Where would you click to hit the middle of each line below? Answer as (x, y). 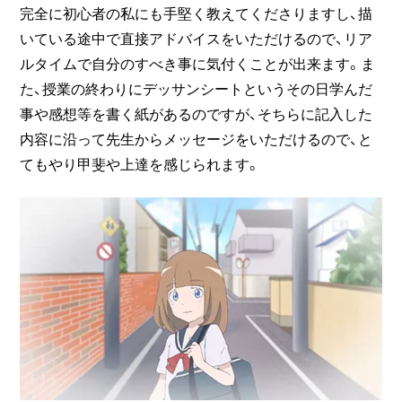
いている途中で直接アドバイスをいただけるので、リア (197, 37)
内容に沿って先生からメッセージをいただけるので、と (197, 138)
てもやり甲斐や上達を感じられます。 (140, 163)
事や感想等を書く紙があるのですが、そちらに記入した (197, 113)
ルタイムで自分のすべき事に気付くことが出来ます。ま (198, 62)
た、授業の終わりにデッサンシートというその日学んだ (197, 87)
